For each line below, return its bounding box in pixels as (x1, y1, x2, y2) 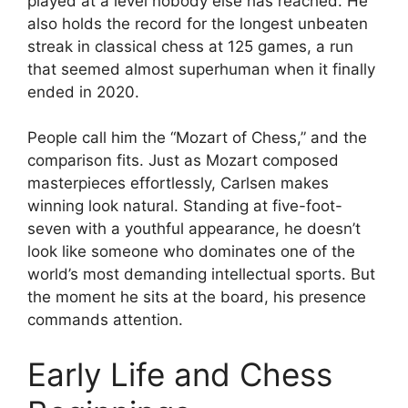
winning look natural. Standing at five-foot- (27, 197, 342, 215)
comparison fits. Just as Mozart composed (27, 151, 339, 169)
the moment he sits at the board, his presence (27, 288, 366, 306)
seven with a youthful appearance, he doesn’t (27, 219, 361, 238)
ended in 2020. (27, 82, 139, 101)
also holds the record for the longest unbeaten (27, 14, 368, 33)
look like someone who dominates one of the (27, 242, 355, 260)
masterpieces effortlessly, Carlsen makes (27, 174, 329, 192)
